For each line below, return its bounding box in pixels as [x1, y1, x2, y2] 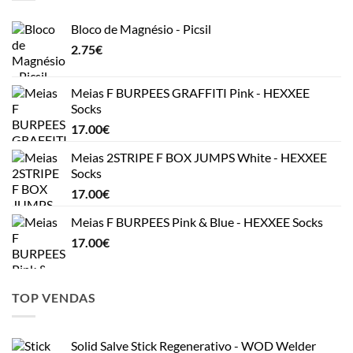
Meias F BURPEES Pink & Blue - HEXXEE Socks [71, 214, 323, 229]
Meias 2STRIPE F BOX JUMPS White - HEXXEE [71, 149, 327, 165]
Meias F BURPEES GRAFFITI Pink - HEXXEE [71, 84, 310, 100]
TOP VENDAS [12, 289, 96, 305]
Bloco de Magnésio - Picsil [71, 20, 211, 36]
